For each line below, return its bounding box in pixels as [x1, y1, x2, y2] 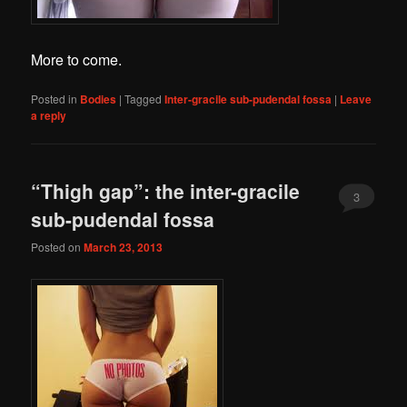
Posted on [31, 238, 84, 254]
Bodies [80, 91, 117, 108]
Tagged [124, 91, 163, 107]
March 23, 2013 [84, 238, 164, 255]
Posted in [31, 91, 78, 107]
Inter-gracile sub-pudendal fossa [164, 91, 333, 108]
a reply [31, 107, 67, 124]
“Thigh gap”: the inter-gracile [31, 176, 301, 204]
